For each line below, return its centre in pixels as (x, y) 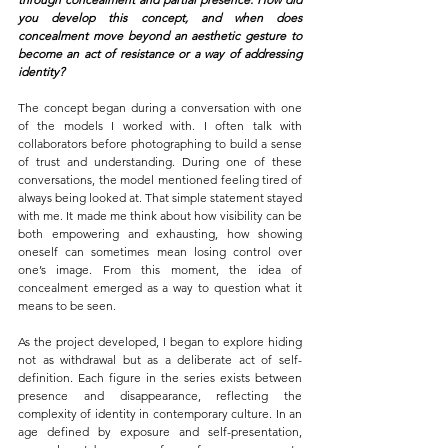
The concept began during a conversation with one (160, 108)
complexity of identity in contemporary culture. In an (160, 414)
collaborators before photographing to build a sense (160, 144)
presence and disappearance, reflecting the (160, 396)
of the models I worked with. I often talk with (160, 126)
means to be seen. (67, 306)
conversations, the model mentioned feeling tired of (160, 180)
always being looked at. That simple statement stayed (160, 198)
